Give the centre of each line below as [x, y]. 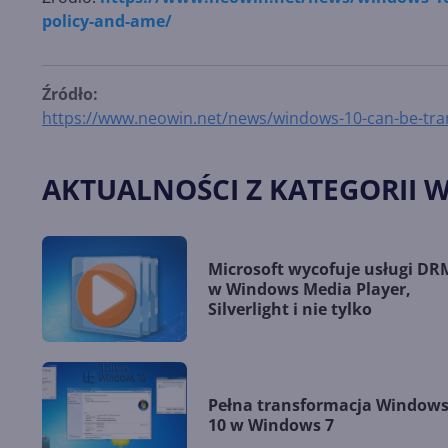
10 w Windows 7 [271, 424]
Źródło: [70, 93]
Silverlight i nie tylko [290, 308]
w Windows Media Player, [309, 288]
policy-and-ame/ [107, 20]
